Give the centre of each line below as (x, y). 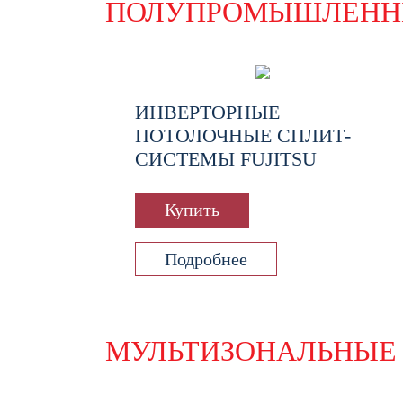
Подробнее (206, 259)
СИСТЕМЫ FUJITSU (226, 159)
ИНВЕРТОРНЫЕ (207, 112)
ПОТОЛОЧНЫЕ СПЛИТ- (243, 136)
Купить (192, 210)
